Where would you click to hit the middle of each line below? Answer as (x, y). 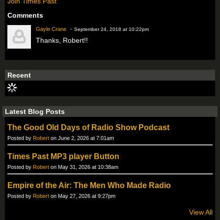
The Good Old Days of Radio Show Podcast (88, 128)
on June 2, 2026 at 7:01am (82, 138)
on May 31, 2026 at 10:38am (84, 167)
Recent (19, 75)
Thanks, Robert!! (62, 41)
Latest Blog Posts (35, 112)
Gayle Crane (51, 29)
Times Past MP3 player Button (63, 157)
